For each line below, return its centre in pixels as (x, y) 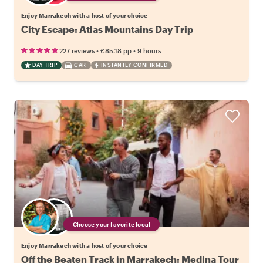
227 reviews (77, 51)
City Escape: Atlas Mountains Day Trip (107, 29)
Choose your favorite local (112, 225)
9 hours (149, 51)
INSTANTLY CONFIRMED (134, 65)
